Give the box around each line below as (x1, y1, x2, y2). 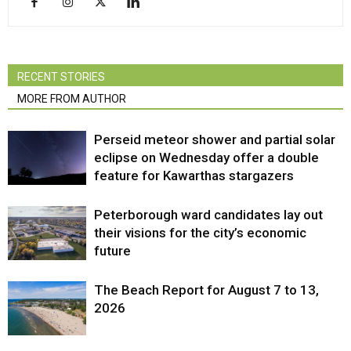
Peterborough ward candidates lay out (94, 206, 323, 223)
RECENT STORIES (17, 70, 105, 83)
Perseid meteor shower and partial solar (94, 131, 335, 147)
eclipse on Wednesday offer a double (94, 149, 319, 165)
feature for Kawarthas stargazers (94, 167, 294, 183)
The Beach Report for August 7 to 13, (94, 281, 319, 298)
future (94, 242, 131, 259)
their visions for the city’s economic (94, 224, 306, 241)
